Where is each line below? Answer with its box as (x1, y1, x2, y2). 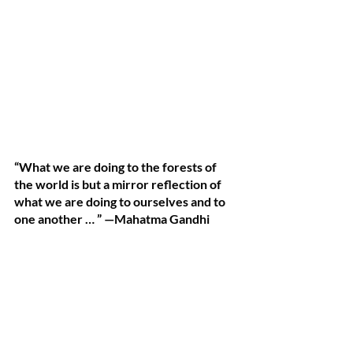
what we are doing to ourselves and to (14, 194, 228, 209)
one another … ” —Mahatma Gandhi (14, 211, 210, 226)
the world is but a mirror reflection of (14, 176, 224, 191)
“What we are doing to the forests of (14, 159, 219, 174)
